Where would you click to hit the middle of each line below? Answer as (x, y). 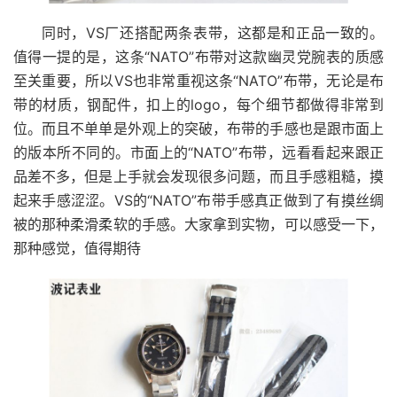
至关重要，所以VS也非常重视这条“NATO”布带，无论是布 (198, 80)
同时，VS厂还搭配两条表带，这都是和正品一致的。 (213, 32)
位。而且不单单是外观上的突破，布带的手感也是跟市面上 (198, 128)
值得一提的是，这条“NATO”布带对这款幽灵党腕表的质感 (198, 56)
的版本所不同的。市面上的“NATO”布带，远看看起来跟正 (198, 152)
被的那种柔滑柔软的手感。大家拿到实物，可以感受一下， (198, 224)
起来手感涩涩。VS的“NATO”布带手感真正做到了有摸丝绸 (198, 200)
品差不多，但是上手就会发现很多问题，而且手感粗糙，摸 (198, 176)
